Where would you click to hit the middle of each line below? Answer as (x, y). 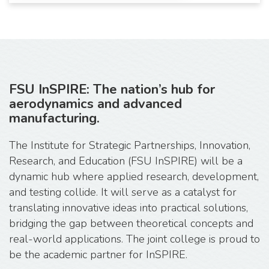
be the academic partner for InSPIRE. (98, 254)
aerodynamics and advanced (95, 104)
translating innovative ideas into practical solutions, (128, 207)
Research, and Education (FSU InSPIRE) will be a (126, 161)
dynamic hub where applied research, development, (134, 176)
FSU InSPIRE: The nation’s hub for (112, 89)
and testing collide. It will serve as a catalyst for (123, 192)
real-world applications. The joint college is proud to (134, 239)
